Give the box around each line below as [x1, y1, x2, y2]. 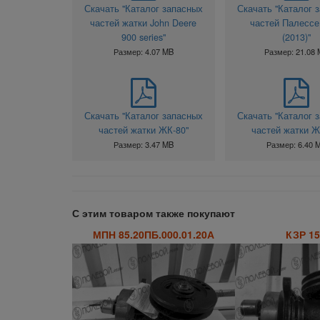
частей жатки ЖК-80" [98, 124, 189, 137]
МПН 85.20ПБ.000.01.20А [93, 226, 215, 241]
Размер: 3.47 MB [113, 139, 174, 151]
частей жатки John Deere [90, 16, 197, 30]
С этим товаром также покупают [71, 206, 235, 221]
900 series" [121, 31, 166, 44]
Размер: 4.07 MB [113, 46, 174, 58]
